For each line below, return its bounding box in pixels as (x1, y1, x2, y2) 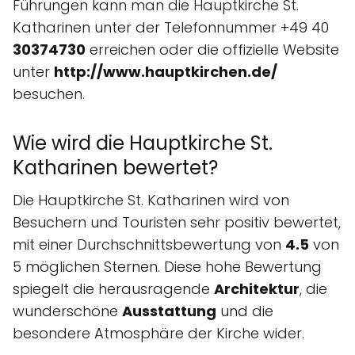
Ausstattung (122, 300, 216, 321)
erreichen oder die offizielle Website (86, 39, 339, 59)
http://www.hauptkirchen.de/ (54, 61, 277, 82)
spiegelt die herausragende (13, 278, 214, 299)
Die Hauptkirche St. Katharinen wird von (13, 189, 289, 210)
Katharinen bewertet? (13, 154, 218, 181)
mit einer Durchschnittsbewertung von (13, 234, 285, 254)
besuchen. (13, 83, 85, 104)
